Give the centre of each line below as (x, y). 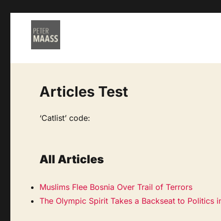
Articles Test (84, 92)
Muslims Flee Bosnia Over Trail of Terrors (116, 187)
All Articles (72, 159)
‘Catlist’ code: (65, 118)
